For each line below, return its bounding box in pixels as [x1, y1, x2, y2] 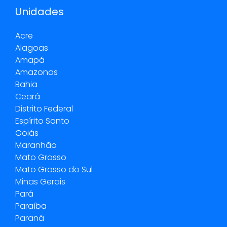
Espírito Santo [15, 115, 69, 127]
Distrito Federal [15, 103, 73, 115]
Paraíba [15, 200, 47, 212]
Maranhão [15, 139, 57, 152]
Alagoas [15, 42, 48, 54]
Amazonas [15, 66, 58, 79]
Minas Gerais [15, 176, 65, 188]
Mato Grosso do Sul [15, 164, 93, 176]
